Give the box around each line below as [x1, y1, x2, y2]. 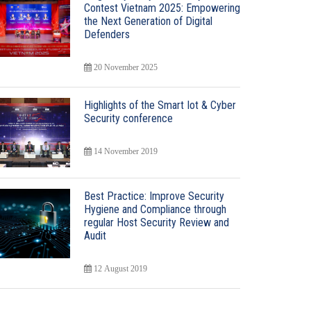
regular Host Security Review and [84, 216, 229, 229]
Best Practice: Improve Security [84, 190, 224, 203]
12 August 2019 [94, 264, 147, 273]
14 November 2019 [94, 147, 158, 155]
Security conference [84, 112, 173, 125]
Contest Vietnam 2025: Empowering [84, 1, 240, 15]
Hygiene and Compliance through [84, 203, 226, 216]
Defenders [84, 28, 130, 41]
